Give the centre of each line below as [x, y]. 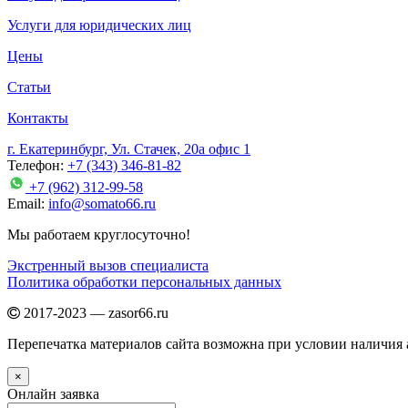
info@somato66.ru [102, 204]
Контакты [38, 118]
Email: [26, 204]
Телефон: [36, 166]
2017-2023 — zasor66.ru [94, 313]
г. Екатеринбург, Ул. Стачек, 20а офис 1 [129, 149]
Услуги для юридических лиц [99, 25]
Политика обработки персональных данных [144, 282]
